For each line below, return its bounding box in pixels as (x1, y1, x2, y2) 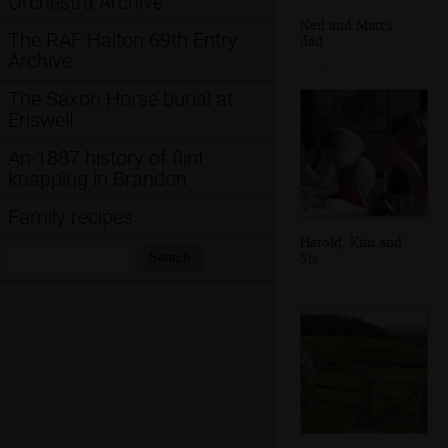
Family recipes (8, 205, 133, 229)
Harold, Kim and (300, 233, 402, 251)
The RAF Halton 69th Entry (8, 28, 238, 52)
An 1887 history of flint (8, 146, 204, 170)
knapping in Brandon (8, 167, 187, 191)
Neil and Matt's (300, 15, 393, 33)
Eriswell (8, 108, 73, 132)
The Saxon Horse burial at (8, 87, 233, 111)
